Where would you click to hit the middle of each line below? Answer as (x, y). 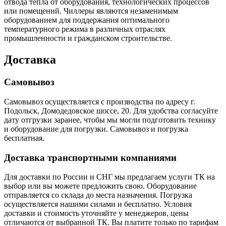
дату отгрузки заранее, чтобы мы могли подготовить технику (110, 120)
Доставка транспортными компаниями (90, 157)
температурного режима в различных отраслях (85, 29)
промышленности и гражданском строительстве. (88, 38)
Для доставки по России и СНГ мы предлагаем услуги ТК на (109, 177)
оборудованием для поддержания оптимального (87, 20)
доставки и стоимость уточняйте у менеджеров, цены (96, 213)
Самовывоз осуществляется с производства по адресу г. (100, 101)
